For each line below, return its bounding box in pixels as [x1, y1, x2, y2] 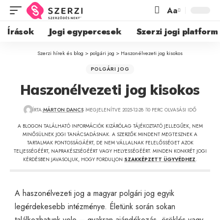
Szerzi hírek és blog [37, 49, 83, 57]
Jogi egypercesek [49, 25, 122, 37]
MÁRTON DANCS [43, 106, 83, 113]
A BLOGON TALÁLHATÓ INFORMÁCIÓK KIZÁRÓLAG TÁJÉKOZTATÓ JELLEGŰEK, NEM [17, 122, 203, 130]
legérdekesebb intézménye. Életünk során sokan [15, 200, 175, 212]
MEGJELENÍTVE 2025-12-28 [85, 106, 143, 113]
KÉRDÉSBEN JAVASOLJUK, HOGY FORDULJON [23, 155, 124, 163]
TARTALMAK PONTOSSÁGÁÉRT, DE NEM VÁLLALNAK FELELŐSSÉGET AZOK [27, 138, 193, 146]
